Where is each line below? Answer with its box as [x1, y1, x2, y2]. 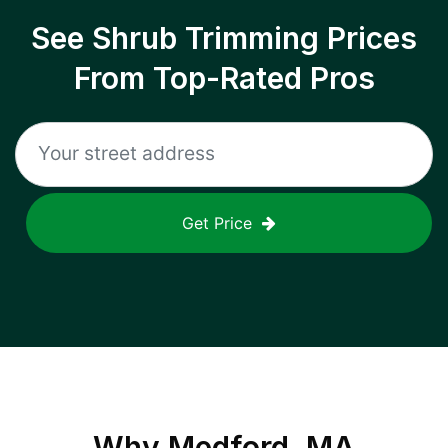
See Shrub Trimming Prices [31, 20, 417, 56]
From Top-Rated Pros [73, 60, 375, 96]
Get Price [182, 213, 252, 233]
